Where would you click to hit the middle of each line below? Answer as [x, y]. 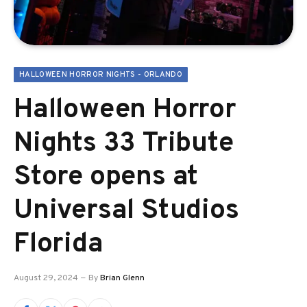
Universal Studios [126, 211]
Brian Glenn [122, 278]
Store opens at [106, 177]
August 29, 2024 [46, 278]
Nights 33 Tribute [124, 144]
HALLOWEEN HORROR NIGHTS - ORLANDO [101, 75]
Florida [59, 245]
